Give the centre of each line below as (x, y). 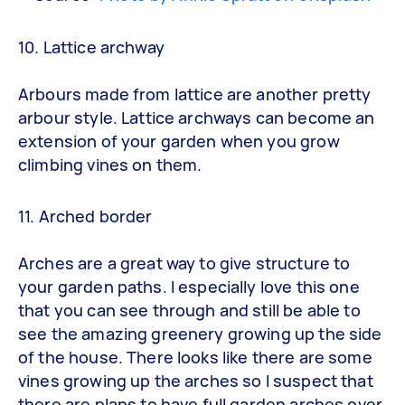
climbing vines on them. (110, 164)
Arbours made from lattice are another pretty (195, 94)
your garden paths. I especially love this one (189, 287)
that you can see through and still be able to (189, 311)
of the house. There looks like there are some (195, 358)
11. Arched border (85, 217)
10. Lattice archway (91, 47)
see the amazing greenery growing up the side (200, 334)
